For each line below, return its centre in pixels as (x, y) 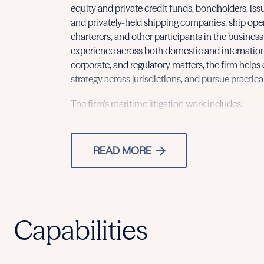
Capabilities (81, 230)
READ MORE (122, 150)
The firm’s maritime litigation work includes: (157, 103)
